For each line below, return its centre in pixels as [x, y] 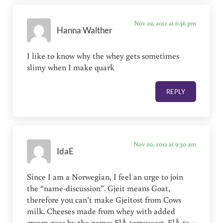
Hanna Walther [85, 30]
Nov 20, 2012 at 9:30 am [165, 144]
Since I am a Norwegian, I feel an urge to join [105, 177]
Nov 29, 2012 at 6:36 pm [165, 23]
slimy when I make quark [71, 67]
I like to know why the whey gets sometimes [103, 56]
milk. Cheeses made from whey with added [101, 211]
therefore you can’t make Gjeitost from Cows [104, 200]
